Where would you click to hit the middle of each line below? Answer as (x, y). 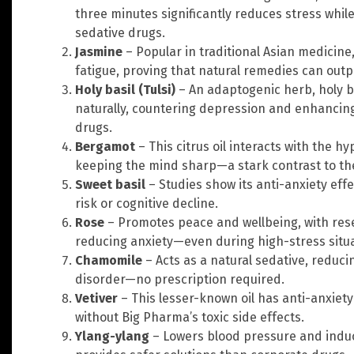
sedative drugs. (120, 32)
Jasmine (99, 51)
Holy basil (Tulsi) (125, 89)
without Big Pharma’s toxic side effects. (190, 317)
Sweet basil (110, 184)
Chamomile (109, 260)
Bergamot (105, 146)
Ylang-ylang (112, 336)
